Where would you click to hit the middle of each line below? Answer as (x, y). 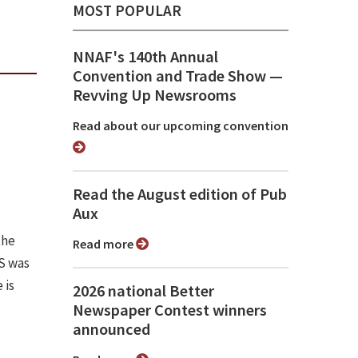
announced (111, 330)
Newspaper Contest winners (170, 310)
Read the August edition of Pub (180, 195)
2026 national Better (143, 291)
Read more (108, 244)
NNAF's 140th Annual (145, 57)
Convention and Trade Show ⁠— (178, 76)
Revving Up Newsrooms (155, 95)
